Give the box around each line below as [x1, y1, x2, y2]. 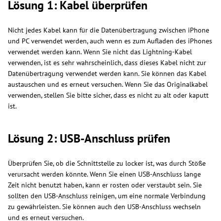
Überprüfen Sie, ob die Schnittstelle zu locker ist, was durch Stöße [8, 159, 206, 168]
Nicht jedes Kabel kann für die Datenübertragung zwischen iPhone [8, 26, 209, 35]
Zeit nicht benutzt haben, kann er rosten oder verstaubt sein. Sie [8, 181, 202, 190]
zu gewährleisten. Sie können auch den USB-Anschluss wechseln [8, 202, 201, 212]
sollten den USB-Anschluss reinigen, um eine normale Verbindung [8, 191, 206, 201]
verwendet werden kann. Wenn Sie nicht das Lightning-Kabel [8, 47, 192, 57]
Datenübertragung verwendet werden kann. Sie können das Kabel [8, 69, 206, 78]
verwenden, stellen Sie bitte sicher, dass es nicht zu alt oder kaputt [8, 91, 209, 100]
